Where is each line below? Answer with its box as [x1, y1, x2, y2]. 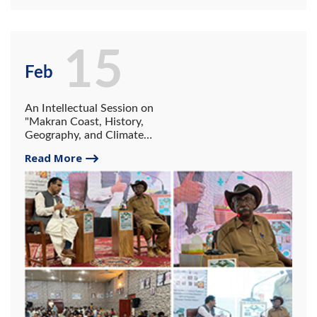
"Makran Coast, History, [25, 115, 144, 127]
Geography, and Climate [25, 129, 144, 141]
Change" [25, 142, 67, 154]
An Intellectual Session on [25, 102, 154, 114]
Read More [25, 150, 82, 165]
